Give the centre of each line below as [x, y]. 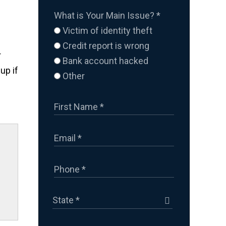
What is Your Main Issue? [105, 15]
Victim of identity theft [106, 30]
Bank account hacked [104, 61]
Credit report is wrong [105, 45]
